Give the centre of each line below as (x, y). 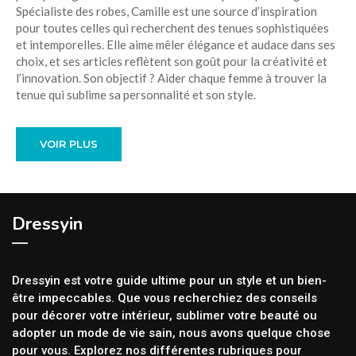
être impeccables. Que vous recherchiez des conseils (164, 298)
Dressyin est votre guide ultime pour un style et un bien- (169, 280)
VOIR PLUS (69, 143)
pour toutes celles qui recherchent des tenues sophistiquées (172, 27)
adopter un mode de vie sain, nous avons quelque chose (171, 333)
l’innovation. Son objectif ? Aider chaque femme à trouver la (171, 77)
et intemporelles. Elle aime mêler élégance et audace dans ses (176, 44)
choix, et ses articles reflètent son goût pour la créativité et (172, 61)
